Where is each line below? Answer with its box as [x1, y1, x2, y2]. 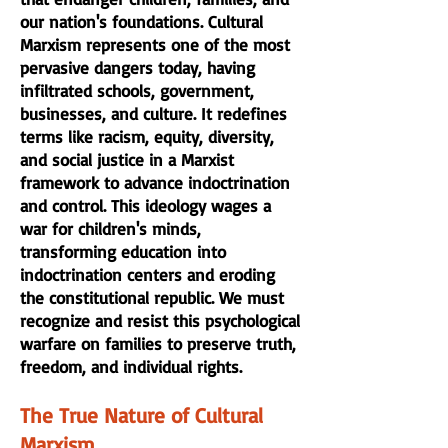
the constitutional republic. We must [20, 287, 284, 308]
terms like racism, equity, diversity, [20, 126, 274, 147]
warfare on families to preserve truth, [20, 333, 296, 354]
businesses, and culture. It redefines [20, 103, 287, 124]
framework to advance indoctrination [20, 172, 290, 193]
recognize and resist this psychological [20, 310, 300, 331]
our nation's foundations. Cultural [20, 11, 263, 32]
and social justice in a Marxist [20, 149, 234, 170]
